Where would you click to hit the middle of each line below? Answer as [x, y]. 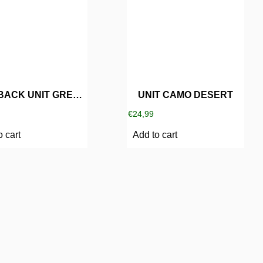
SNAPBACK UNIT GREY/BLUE [78, 95]
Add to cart [155, 134]
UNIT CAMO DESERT [185, 95]
